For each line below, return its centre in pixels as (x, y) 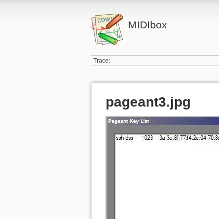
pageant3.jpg (148, 102)
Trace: (102, 61)
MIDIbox (147, 25)
